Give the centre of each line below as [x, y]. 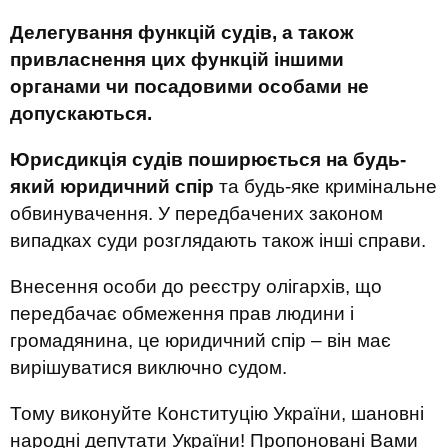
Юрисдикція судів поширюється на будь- [208, 159]
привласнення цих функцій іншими [177, 59]
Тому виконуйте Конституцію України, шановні [217, 413]
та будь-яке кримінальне [325, 186]
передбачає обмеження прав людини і [182, 313]
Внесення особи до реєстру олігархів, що [196, 286]
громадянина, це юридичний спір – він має [200, 340]
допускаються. [81, 113]
